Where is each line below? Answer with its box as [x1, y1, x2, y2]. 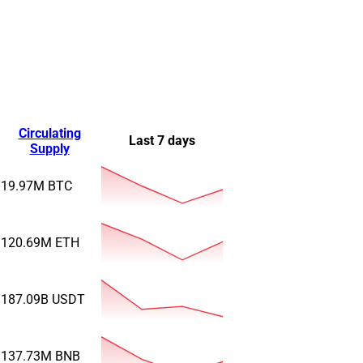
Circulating [18, 125, 81, 141]
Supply [29, 140, 70, 156]
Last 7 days [129, 132, 195, 148]
